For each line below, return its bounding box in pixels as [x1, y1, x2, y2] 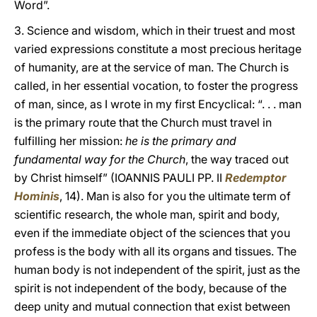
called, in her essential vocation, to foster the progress [14, 79, 298, 93]
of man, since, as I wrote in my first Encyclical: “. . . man [14, 97, 301, 111]
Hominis [14, 189, 59, 203]
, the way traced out [185, 152, 289, 166]
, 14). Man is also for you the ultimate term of [59, 189, 291, 203]
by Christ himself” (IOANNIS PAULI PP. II [14, 171, 225, 185]
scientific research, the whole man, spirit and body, [14, 207, 279, 221]
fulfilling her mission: [14, 134, 125, 148]
